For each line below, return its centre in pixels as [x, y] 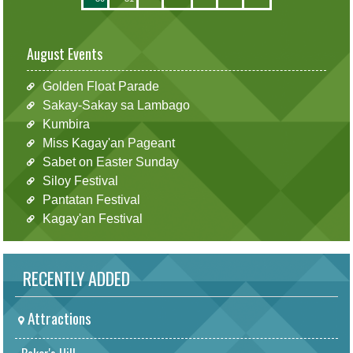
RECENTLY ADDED [72, 278]
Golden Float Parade [100, 86]
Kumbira [66, 124]
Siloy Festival [80, 180]
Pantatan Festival [91, 199]
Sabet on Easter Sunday [110, 162]
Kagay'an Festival [92, 218]
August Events [65, 53]
